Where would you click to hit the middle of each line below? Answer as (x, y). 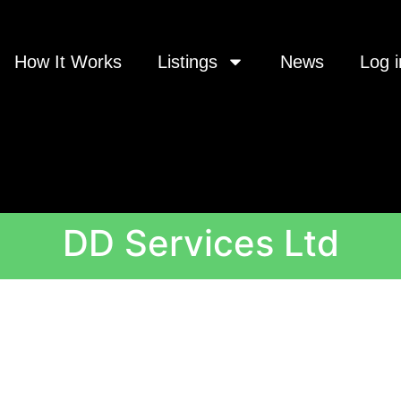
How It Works (68, 62)
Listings (187, 62)
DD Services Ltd (200, 243)
